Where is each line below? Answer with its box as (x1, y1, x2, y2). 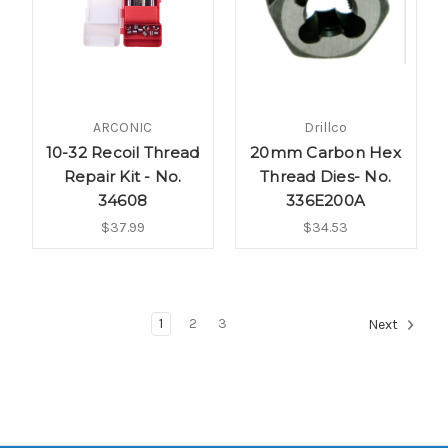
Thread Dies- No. (260, 167, 391, 187)
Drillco (304, 119, 347, 137)
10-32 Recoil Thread (45, 143, 200, 163)
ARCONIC (93, 119, 152, 137)
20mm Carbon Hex (250, 143, 401, 163)
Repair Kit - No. (63, 167, 182, 187)
